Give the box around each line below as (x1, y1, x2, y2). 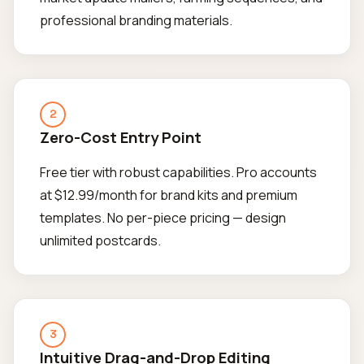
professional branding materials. (40, 11, 232, 29)
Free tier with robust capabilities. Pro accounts (40, 163, 317, 181)
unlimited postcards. (40, 232, 161, 249)
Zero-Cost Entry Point (40, 127, 201, 148)
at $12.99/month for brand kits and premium (40, 186, 297, 204)
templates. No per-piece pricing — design (40, 209, 286, 227)
